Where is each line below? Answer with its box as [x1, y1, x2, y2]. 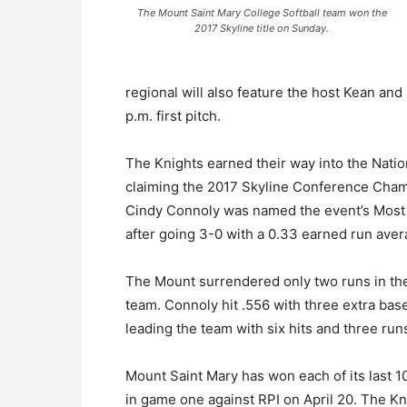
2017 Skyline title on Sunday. [194, 22, 329, 35]
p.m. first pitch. [125, 107, 221, 124]
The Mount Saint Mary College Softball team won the [136, 6, 387, 19]
